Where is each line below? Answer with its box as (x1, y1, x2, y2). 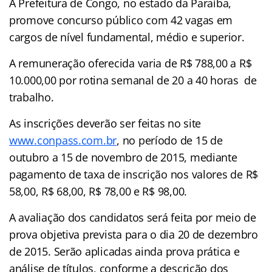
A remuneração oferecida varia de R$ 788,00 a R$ (9, 55, 252, 70)
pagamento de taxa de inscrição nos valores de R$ (9, 166, 259, 182)
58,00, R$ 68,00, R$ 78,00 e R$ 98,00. (9, 183, 188, 199)
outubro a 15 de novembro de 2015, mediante (9, 149, 237, 165)
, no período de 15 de (117, 132, 223, 148)
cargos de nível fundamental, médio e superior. (9, 29, 245, 44)
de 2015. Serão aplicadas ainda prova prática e (9, 243, 240, 259)
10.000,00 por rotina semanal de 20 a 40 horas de (9, 72, 257, 87)
